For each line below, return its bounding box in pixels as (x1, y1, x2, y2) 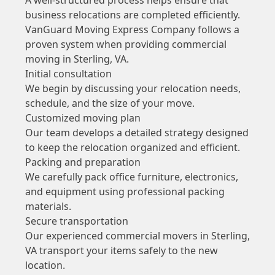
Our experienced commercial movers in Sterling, (25, 228, 250, 242)
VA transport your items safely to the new (25, 243, 218, 257)
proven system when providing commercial (25, 37, 227, 51)
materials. (25, 199, 71, 213)
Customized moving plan (25, 110, 141, 125)
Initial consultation (25, 66, 112, 80)
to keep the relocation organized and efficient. (25, 140, 240, 154)
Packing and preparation (25, 155, 141, 169)
